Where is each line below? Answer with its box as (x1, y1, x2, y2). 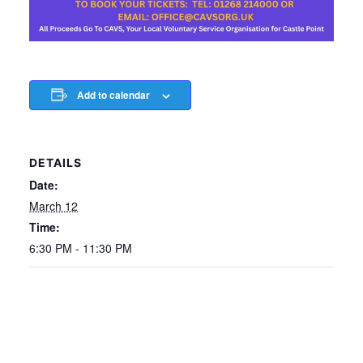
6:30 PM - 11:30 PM (29, 239, 132, 256)
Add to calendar (76, 88, 150, 102)
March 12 (29, 197, 78, 214)
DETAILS (29, 155, 82, 169)
